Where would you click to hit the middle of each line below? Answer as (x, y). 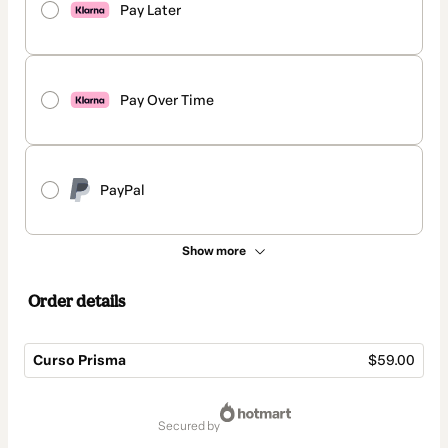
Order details (76, 301)
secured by (192, 426)
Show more (214, 251)
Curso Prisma (79, 361)
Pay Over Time (167, 100)
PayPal (122, 190)
